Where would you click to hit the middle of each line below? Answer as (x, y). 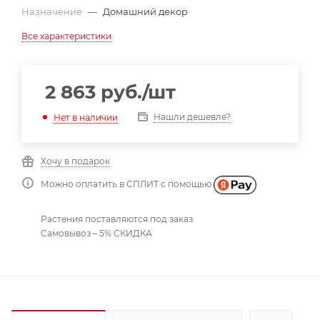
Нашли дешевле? (192, 117)
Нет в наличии (86, 117)
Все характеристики (66, 36)
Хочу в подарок (75, 161)
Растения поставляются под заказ (117, 219)
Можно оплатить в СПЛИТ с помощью (127, 184)
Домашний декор (145, 11)
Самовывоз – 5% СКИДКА (96, 233)
